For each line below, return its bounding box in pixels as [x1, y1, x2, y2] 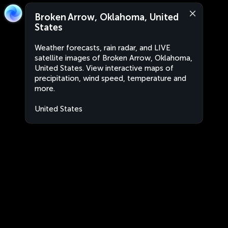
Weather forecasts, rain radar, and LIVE [35, 43, 170, 52]
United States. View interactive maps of [35, 64, 174, 73]
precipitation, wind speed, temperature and [35, 74, 186, 83]
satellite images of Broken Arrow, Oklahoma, [35, 53, 192, 63]
